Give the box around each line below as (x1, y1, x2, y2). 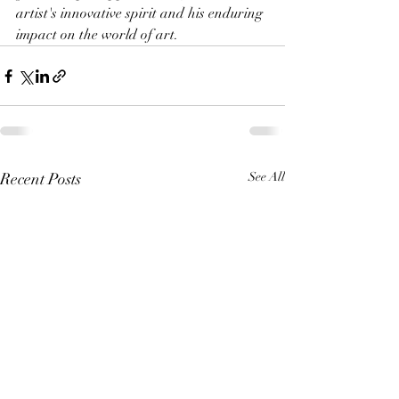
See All (248, 169, 285, 184)
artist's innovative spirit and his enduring (16, 4, 266, 22)
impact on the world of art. (16, 26, 178, 44)
